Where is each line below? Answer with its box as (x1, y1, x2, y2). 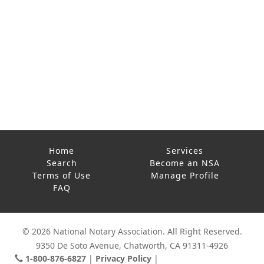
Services (166, 144, 203, 156)
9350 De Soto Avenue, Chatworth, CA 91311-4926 (36, 240, 228, 251)
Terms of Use (32, 169, 91, 181)
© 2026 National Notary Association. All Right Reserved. (22, 226, 242, 237)
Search (46, 157, 77, 169)
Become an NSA (150, 157, 220, 169)
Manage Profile (150, 169, 219, 181)
